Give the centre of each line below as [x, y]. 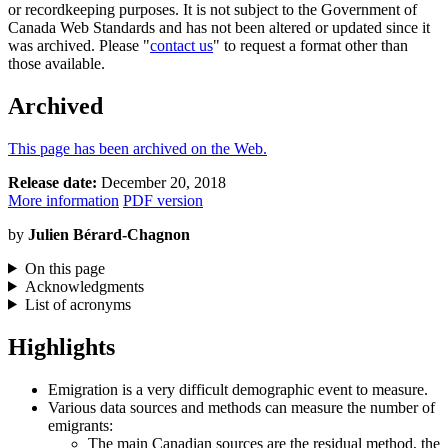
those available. [56, 63]
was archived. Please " [79, 45]
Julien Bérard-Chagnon [109, 234]
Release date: [52, 182]
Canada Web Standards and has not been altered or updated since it [219, 27]
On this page [64, 268]
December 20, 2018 [161, 182]
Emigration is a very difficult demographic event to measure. [238, 389]
